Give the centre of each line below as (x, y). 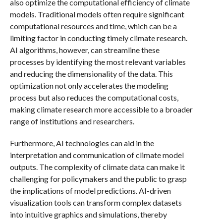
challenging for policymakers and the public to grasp (98, 178)
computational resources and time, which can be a (93, 26)
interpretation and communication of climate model (97, 155)
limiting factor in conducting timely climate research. (98, 38)
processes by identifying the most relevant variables (98, 61)
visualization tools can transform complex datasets (96, 202)
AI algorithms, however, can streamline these (84, 50)
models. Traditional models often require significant (97, 14)
